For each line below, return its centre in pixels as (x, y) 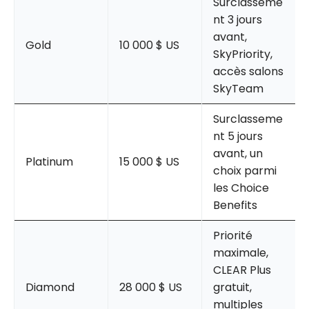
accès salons (248, 71)
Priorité (233, 235)
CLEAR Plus (242, 270)
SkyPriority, (243, 54)
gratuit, (232, 287)
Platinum (49, 161)
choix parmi (245, 170)
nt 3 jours (238, 19)
